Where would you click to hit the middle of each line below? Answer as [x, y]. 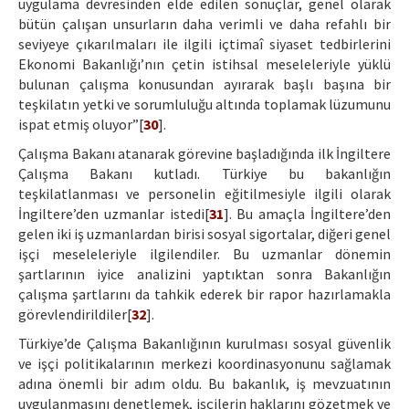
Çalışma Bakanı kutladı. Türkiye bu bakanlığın [204, 174]
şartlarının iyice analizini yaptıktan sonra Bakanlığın [204, 274]
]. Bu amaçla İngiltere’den [307, 214]
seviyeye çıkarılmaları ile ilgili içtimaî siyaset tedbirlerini [204, 44]
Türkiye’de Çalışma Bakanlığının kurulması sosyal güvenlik [204, 344]
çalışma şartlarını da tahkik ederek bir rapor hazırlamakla [204, 294]
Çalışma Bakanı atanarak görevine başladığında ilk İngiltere [204, 154]
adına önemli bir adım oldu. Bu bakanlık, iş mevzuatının [204, 384]
